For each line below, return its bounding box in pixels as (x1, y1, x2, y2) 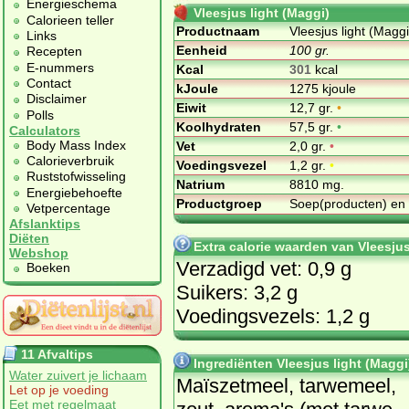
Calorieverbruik (26, 153, 114, 169)
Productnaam (176, 23, 259, 38)
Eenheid (176, 42, 227, 58)
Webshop (9, 246, 68, 261)
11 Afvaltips (21, 346, 93, 362)
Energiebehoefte (26, 184, 122, 200)
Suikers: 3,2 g (176, 280, 298, 304)
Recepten (26, 44, 82, 59)
